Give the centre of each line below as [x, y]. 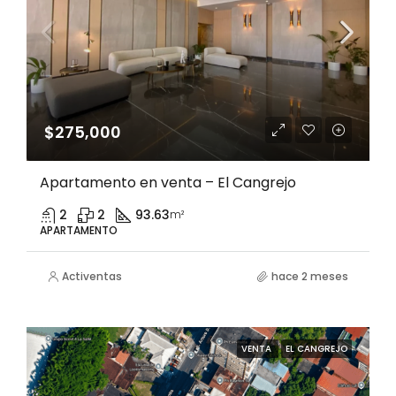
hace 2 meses [310, 276]
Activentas [92, 276]
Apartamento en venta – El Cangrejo [168, 183]
